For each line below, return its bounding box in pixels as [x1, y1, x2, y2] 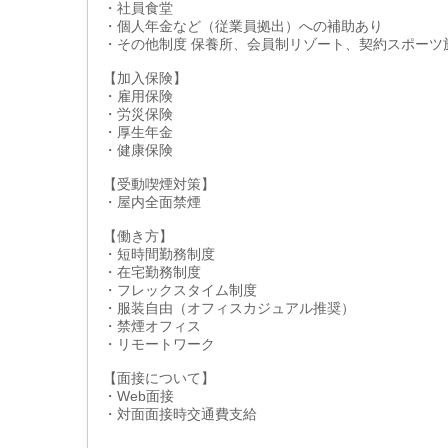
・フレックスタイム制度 [103, 282, 257, 298]
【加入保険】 [103, 70, 187, 86]
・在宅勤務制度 [103, 264, 201, 280]
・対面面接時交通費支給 [103, 406, 257, 422]
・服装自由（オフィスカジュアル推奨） [103, 300, 355, 316]
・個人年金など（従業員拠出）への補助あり [103, 18, 383, 34]
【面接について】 [103, 370, 215, 386]
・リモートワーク [103, 336, 215, 352]
